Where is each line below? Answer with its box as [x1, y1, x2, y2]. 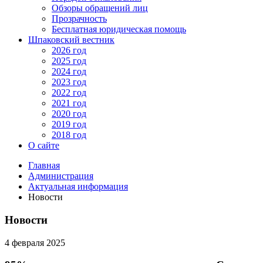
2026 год [52, 45, 86, 56]
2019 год [52, 119, 86, 130]
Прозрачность [52, 14, 107, 24]
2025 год [52, 56, 86, 66]
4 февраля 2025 [5, 237, 65, 248]
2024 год [52, 66, 86, 77]
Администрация [28, 171, 93, 181]
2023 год [52, 77, 86, 87]
